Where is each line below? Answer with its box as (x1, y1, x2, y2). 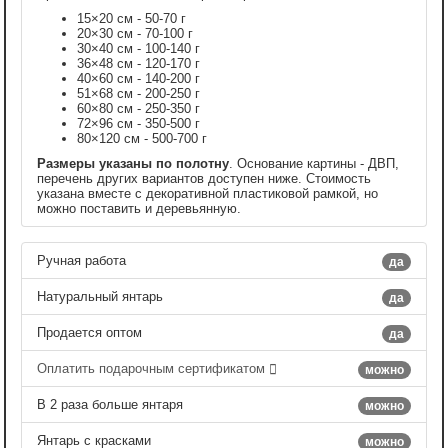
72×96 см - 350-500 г (77, 115, 200, 131)
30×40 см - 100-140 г (77, 40, 200, 56)
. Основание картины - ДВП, (229, 155, 399, 171)
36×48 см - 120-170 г (77, 55, 200, 71)
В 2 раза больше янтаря (37, 396, 183, 412)
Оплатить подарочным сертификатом (37, 360, 269, 376)
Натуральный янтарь (37, 288, 163, 304)
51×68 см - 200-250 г (77, 85, 200, 101)
